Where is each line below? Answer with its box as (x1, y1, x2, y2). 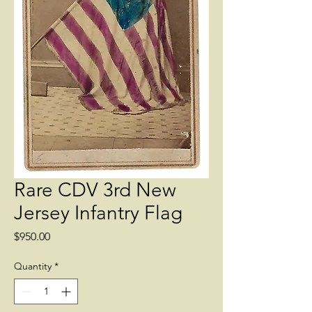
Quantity (14, 260, 52, 272)
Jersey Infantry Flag (14, 201, 182, 224)
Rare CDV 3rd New (14, 178, 176, 201)
